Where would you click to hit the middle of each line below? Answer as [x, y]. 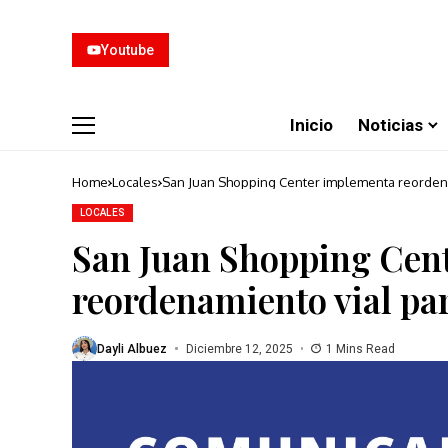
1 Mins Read [360, 348]
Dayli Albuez [132, 348]
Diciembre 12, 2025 [239, 348]
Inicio [311, 124]
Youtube [127, 50]
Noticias [390, 124]
